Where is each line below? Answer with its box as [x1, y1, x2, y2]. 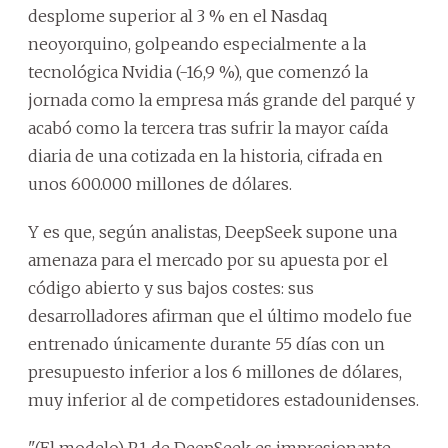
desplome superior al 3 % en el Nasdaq [28, 5, 327, 26]
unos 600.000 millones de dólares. [28, 173, 292, 194]
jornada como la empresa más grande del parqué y [28, 89, 415, 110]
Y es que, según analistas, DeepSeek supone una [28, 221, 397, 242]
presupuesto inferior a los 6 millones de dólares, [28, 361, 402, 382]
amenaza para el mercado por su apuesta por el [28, 249, 388, 270]
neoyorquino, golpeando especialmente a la [28, 33, 366, 54]
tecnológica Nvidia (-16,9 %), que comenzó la [28, 61, 368, 82]
